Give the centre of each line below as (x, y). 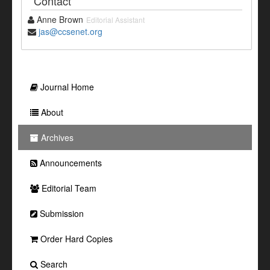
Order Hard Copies (75, 239)
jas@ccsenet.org (71, 32)
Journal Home (66, 87)
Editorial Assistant (115, 20)
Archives (56, 138)
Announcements (70, 163)
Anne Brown (59, 20)
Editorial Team (68, 188)
